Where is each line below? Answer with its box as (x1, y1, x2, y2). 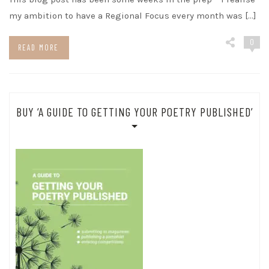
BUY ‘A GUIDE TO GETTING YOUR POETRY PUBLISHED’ (16, 104, 253, 119)
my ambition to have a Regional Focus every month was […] (9, 10, 256, 21)
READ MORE (18, 43, 59, 52)
